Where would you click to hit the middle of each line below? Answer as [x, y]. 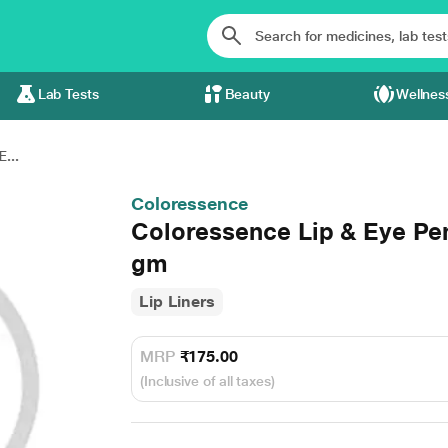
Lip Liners [177, 301]
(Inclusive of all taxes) [207, 381]
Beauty [247, 94]
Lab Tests [68, 94]
